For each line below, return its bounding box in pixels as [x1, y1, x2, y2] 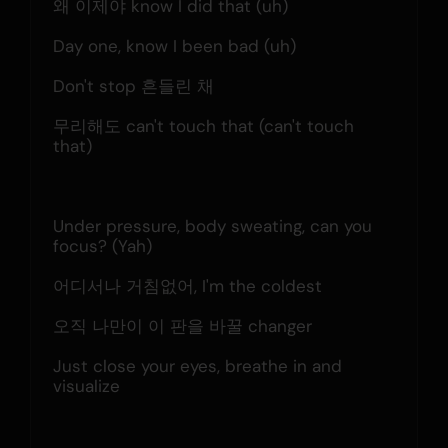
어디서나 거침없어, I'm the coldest [52, 274, 322, 297]
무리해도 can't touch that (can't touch [52, 114, 354, 137]
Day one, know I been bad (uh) [52, 34, 296, 57]
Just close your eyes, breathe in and [52, 354, 342, 377]
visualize [52, 374, 120, 397]
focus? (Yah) [52, 234, 152, 257]
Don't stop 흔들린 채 [52, 74, 214, 97]
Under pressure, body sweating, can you [52, 214, 372, 237]
